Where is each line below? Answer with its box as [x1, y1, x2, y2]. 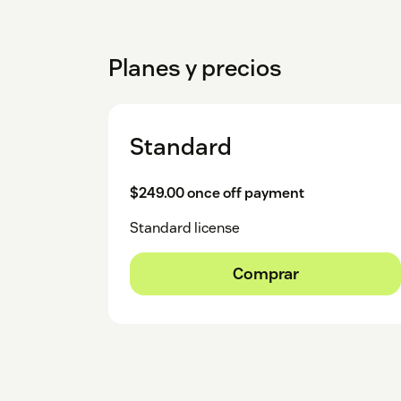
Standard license [130, 218, 240, 238]
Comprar [232, 263, 299, 285]
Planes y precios [108, 53, 282, 83]
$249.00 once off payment [130, 183, 304, 203]
